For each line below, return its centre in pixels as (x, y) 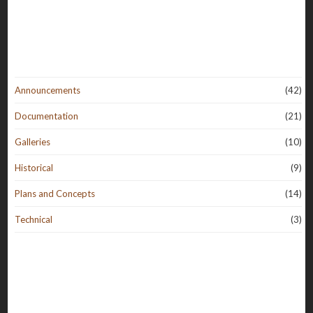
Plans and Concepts (55, 193)
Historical (34, 167)
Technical (34, 219)
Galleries (33, 141)
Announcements (48, 90)
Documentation (47, 116)
